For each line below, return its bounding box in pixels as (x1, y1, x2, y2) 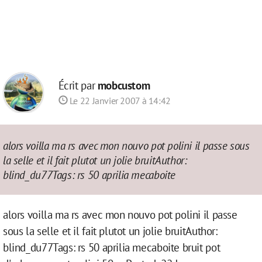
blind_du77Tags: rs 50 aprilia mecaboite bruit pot (3, 240, 220, 254)
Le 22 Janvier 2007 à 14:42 (67, 94, 171, 107)
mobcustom (97, 78, 150, 92)
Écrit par (58, 78, 98, 92)
